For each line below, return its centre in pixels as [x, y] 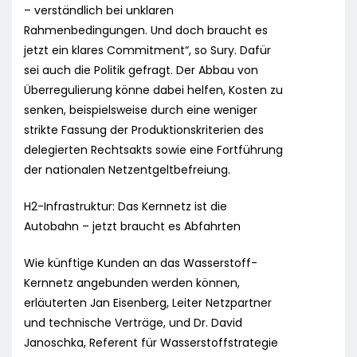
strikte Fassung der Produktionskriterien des [144, 130]
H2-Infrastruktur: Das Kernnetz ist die [126, 207]
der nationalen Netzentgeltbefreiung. [127, 170]
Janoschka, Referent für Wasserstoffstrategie [151, 343]
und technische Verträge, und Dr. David [133, 323]
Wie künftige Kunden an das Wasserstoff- [141, 263]
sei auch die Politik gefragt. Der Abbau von [141, 71]
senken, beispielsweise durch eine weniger [141, 110]
